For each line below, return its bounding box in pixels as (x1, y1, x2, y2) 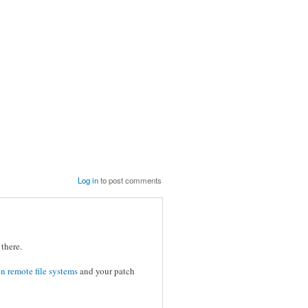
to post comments (98, 174, 162, 186)
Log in (78, 174, 99, 186)
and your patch (77, 264, 135, 277)
